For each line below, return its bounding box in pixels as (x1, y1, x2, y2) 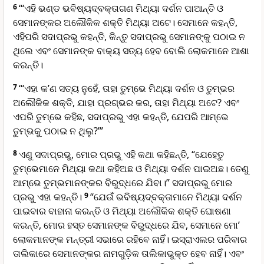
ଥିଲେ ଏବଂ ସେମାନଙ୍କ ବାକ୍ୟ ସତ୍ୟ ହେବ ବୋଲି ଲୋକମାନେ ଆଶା (13, 44, 249, 58)
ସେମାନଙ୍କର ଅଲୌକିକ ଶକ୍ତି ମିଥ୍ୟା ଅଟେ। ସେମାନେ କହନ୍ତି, (13, 16, 237, 29)
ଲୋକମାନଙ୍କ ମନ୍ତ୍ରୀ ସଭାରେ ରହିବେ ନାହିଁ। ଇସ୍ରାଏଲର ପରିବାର (13, 233, 247, 246)
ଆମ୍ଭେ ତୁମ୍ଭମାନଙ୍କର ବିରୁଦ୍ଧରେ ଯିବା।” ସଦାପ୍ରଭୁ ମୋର (13, 176, 232, 190)
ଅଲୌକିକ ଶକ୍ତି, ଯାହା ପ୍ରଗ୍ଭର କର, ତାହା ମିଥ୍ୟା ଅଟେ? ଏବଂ (13, 96, 239, 110)
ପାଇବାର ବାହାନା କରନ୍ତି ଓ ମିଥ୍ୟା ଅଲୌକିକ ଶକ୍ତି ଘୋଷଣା (13, 204, 231, 218)
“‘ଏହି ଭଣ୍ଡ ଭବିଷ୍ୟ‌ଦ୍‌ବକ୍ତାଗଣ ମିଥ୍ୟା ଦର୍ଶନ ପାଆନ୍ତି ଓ (19, 2, 223, 15)
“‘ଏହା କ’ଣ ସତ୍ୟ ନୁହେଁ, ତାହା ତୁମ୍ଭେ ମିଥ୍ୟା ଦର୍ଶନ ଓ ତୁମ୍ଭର (19, 82, 235, 95)
